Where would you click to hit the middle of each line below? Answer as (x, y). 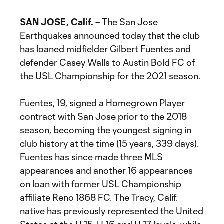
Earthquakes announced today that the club (110, 35)
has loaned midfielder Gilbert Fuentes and (105, 49)
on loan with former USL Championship (101, 184)
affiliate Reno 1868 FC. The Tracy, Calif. (99, 197)
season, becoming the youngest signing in (106, 130)
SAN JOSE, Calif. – (61, 22)
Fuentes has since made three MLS (91, 157)
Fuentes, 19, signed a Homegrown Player (102, 103)
